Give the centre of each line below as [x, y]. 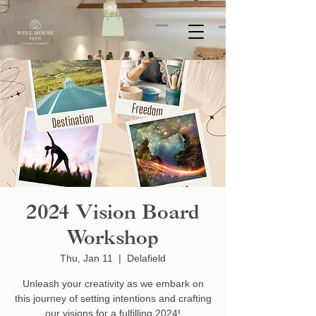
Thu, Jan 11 [86, 258]
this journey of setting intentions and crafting [113, 298]
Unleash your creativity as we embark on [113, 284]
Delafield [146, 258]
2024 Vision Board [113, 213]
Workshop [113, 239]
